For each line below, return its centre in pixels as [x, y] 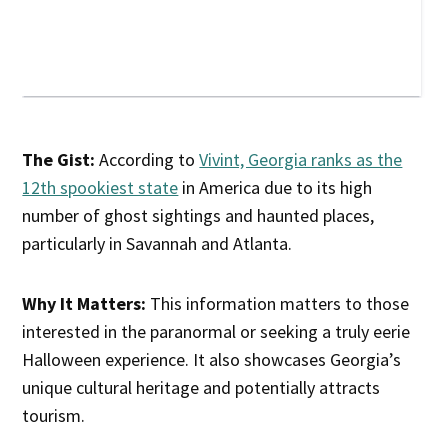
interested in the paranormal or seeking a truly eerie [216, 332]
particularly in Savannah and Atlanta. [157, 244]
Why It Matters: [86, 304]
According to [147, 160]
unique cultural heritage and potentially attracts [201, 388]
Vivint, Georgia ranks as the [301, 160]
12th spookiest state [100, 188]
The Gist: [59, 160]
